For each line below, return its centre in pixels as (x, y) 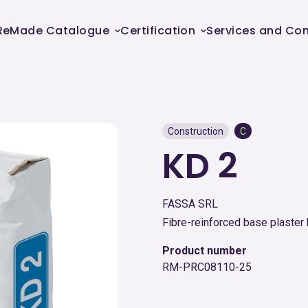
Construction (196, 131)
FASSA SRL (190, 204)
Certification (158, 30)
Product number (205, 251)
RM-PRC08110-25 (207, 267)
